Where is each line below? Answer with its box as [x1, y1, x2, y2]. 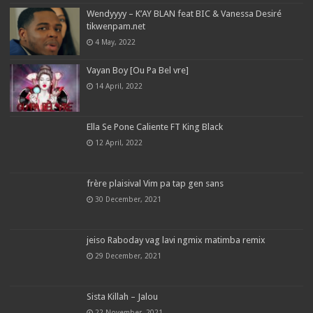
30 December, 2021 [95, 195, 162, 204]
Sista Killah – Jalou [87, 291, 159, 303]
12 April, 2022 [95, 138, 143, 147]
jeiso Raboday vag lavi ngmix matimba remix [87, 235, 266, 246]
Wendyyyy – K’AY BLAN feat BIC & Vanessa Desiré [87, 8, 282, 19]
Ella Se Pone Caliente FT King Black [87, 121, 224, 132]
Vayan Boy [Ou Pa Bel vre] [87, 64, 189, 75]
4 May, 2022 [95, 37, 136, 46]
